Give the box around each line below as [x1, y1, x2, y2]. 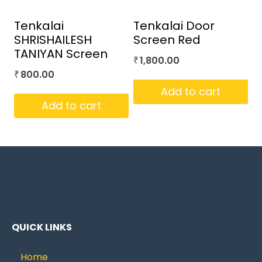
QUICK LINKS [12, 220, 72, 235]
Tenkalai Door [133, 17, 215, 34]
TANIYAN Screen [14, 45, 108, 62]
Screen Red [133, 31, 201, 48]
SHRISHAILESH [14, 31, 92, 48]
